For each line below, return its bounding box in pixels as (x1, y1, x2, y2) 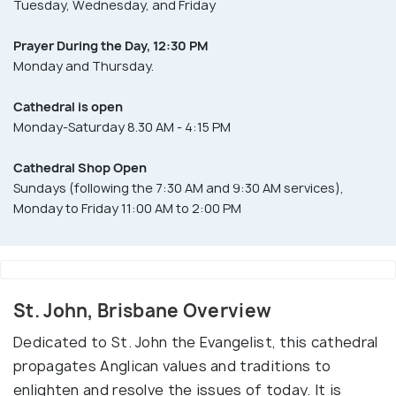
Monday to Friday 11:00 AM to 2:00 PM (13, 199, 241, 217)
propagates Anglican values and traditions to (13, 355, 331, 376)
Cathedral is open (13, 97, 123, 115)
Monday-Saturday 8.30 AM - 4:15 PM (13, 118, 231, 135)
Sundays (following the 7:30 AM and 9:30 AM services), (13, 179, 344, 196)
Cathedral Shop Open (13, 158, 147, 176)
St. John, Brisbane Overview (13, 298, 272, 323)
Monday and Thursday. (13, 57, 154, 74)
